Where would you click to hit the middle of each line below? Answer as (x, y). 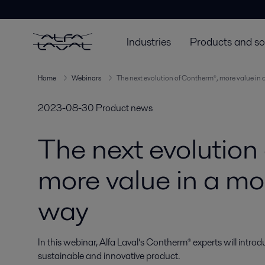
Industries (149, 41)
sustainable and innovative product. (109, 256)
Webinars (86, 78)
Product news (124, 108)
